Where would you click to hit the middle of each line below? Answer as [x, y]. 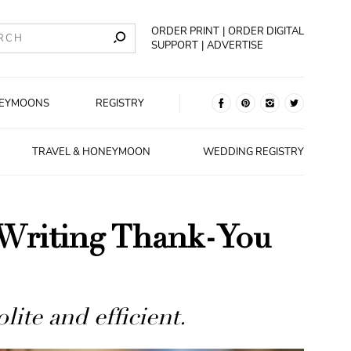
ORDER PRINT [186, 31]
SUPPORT [175, 45]
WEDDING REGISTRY [253, 152]
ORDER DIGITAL [266, 31]
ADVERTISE [235, 45]
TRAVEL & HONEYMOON [91, 152]
